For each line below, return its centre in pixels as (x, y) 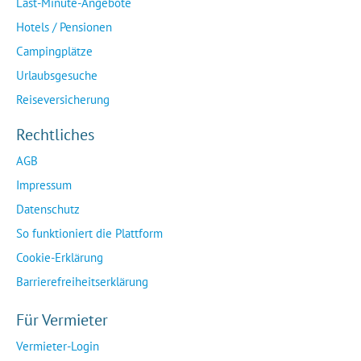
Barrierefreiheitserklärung (82, 282)
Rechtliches (55, 135)
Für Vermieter (62, 320)
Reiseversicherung (63, 100)
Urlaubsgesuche (57, 75)
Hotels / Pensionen (64, 27)
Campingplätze (54, 51)
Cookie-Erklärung (60, 257)
